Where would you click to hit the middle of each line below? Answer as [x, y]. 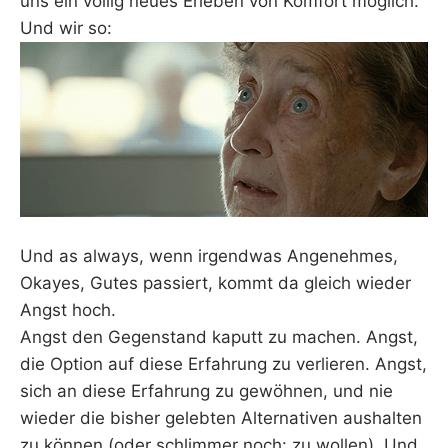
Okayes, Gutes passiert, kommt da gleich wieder [215, 282]
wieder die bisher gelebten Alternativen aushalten [221, 417]
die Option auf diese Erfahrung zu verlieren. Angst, [223, 363]
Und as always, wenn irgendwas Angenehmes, [209, 255]
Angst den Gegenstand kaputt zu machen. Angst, [219, 336]
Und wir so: [66, 28]
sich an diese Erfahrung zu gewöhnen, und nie [206, 390]
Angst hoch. [68, 309]
